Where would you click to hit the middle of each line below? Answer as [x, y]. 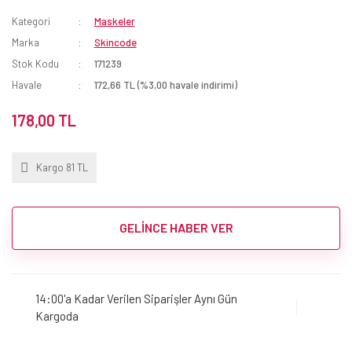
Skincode [115, 42]
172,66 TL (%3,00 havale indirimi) [165, 84]
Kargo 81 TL [62, 167]
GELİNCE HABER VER [176, 228]
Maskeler [114, 21]
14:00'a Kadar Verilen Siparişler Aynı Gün [136, 299]
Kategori [31, 21]
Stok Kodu [35, 63]
